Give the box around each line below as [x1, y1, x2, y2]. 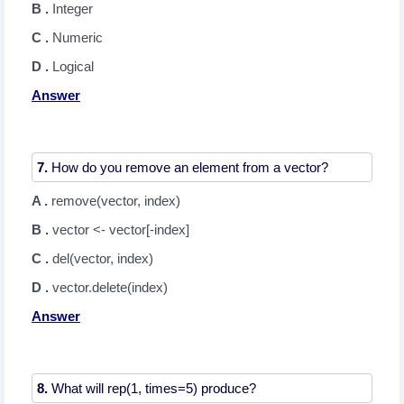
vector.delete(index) [52, 280, 168, 295]
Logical [52, 59, 94, 74]
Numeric [52, 30, 103, 45]
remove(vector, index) [51, 193, 180, 208]
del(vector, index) [52, 251, 153, 266]
